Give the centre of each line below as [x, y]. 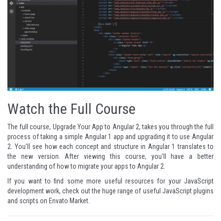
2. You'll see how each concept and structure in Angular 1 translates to [110, 147]
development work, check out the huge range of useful [85, 191]
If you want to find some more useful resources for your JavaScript [110, 181]
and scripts [23, 201]
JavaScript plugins [188, 191]
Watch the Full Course [72, 109]
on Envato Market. [64, 201]
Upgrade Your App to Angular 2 [96, 127]
